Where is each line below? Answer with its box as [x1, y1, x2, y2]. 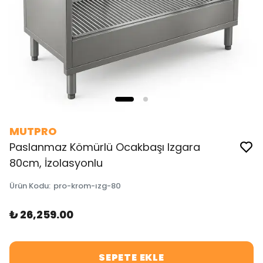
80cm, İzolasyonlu [9, 156, 103, 170]
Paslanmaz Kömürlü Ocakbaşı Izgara [9, 140, 200, 154]
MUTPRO [9, 124, 57, 139]
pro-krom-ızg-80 [53, 180, 121, 191]
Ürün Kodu [9, 180, 49, 191]
